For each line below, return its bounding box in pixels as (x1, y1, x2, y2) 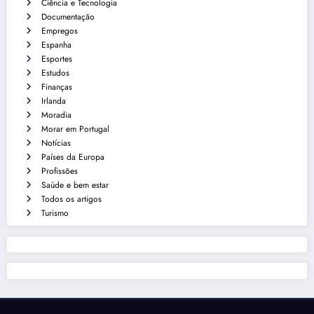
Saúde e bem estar (41, 178, 109, 191)
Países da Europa (41, 150, 104, 163)
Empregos (41, 24, 78, 37)
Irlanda (41, 94, 66, 107)
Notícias (41, 136, 71, 149)
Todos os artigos (41, 192, 102, 205)
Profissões (41, 164, 78, 177)
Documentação (41, 10, 95, 23)
